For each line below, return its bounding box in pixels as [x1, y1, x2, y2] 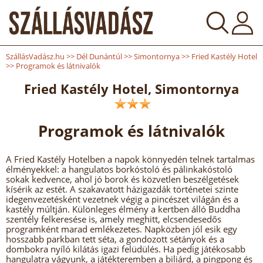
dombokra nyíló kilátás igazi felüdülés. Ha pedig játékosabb [6, 243, 245, 255]
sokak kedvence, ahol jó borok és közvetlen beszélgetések [6, 173, 239, 185]
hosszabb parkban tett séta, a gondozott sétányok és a [6, 233, 224, 245]
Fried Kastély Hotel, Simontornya [24, 80, 239, 97]
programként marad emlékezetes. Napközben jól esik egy [6, 223, 237, 235]
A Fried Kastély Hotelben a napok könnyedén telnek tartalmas [6, 153, 255, 165]
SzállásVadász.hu [6, 51, 65, 62]
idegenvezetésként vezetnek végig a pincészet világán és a [6, 193, 238, 205]
